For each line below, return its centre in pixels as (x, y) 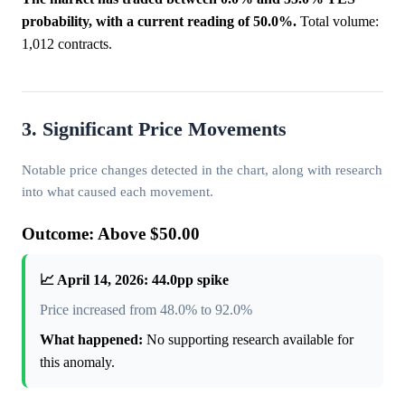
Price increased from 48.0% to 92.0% (146, 309)
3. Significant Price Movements (154, 129)
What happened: (91, 339)
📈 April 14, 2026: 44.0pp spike (134, 279)
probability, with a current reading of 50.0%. (159, 21)
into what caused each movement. (118, 191)
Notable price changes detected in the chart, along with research (202, 169)
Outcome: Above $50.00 (111, 233)
